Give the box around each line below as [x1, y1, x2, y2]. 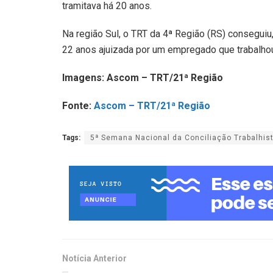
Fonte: [62, 99, 94, 112]
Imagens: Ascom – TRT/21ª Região [62, 71, 223, 83]
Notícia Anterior [62, 253, 127, 264]
